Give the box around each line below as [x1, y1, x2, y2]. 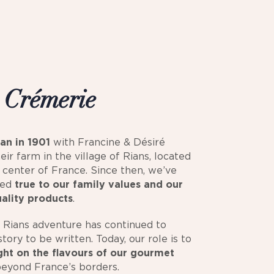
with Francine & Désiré [50, 136, 165, 149]
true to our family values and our [15, 179, 183, 191]
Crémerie [4, 90, 96, 115]
